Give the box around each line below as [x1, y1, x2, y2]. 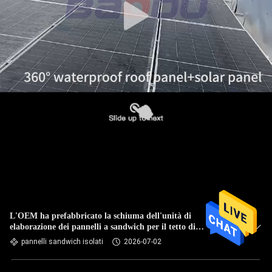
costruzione [10, 233, 51, 242]
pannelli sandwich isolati [21, 237, 103, 246]
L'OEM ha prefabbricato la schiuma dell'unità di [10, 211, 191, 220]
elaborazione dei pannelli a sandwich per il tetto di [10, 222, 195, 231]
